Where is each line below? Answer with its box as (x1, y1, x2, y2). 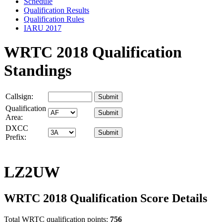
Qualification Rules (24, 14, 84, 23)
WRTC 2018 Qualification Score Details (4, 192, 207, 205)
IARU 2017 (24, 23, 61, 32)
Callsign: (5, 92, 33, 101)
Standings (4, 61, 71, 79)
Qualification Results (24, 5, 89, 14)
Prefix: (5, 133, 26, 142)
